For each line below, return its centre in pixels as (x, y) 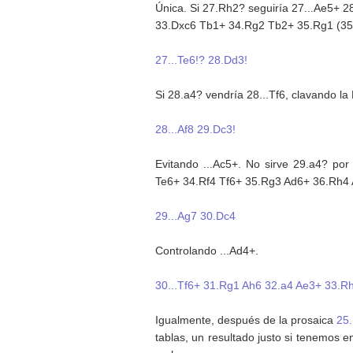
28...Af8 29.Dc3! (195, 129)
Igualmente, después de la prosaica (246, 320)
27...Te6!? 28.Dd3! (201, 59)
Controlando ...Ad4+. (207, 250)
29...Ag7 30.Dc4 (195, 216)
